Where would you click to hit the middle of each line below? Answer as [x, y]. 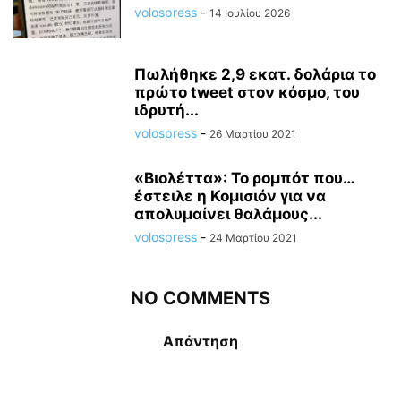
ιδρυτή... [166, 110]
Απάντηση [200, 341]
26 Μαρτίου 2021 [253, 133]
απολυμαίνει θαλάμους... [228, 213]
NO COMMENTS [200, 298]
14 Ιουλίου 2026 [250, 13]
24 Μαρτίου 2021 [253, 237]
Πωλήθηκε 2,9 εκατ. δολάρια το [255, 74]
